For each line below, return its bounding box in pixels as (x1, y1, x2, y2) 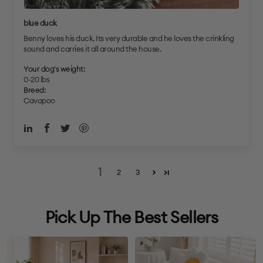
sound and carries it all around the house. (23, 45, 161, 53)
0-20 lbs (23, 76, 49, 84)
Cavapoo (23, 97, 55, 105)
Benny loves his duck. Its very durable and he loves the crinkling (23, 35, 234, 43)
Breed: (23, 86, 46, 95)
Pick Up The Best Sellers (45, 209, 218, 226)
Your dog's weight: (23, 65, 85, 73)
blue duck (23, 19, 57, 28)
